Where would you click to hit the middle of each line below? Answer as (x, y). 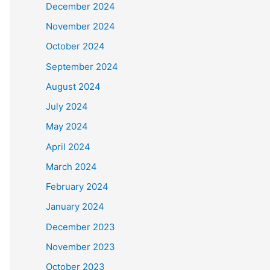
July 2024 (67, 107)
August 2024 (73, 86)
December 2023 (80, 227)
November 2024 (80, 27)
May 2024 (67, 127)
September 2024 (82, 66)
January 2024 (75, 207)
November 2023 (80, 246)
